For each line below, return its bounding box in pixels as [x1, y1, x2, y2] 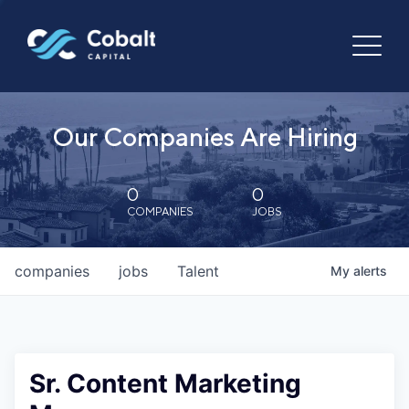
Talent [177, 262, 219, 280]
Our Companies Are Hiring [51, 121, 358, 152]
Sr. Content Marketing [29, 368, 301, 399]
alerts [353, 263, 387, 278]
